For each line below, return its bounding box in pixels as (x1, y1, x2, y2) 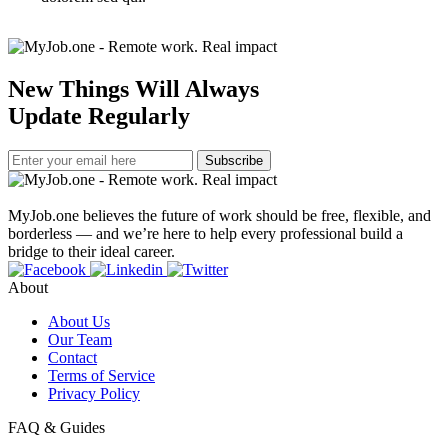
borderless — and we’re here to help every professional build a (8, 224, 403, 242)
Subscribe (205, 152, 263, 168)
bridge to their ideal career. (8, 242, 175, 260)
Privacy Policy (48, 384, 140, 402)
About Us (48, 312, 110, 330)
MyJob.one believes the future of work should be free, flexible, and (8, 206, 431, 224)
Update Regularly (8, 102, 190, 129)
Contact (48, 348, 97, 366)
